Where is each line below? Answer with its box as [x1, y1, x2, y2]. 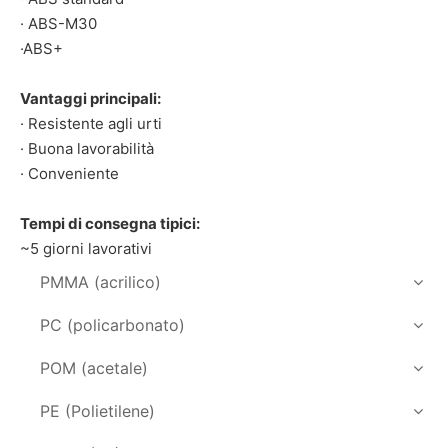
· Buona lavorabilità [20, 138, 158, 158]
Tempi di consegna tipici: [20, 213, 200, 233]
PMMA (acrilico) [40, 271, 161, 292]
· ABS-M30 [20, 13, 101, 33]
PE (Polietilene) [40, 400, 155, 421]
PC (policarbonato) [40, 314, 185, 335]
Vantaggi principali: [20, 88, 161, 108]
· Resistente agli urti [20, 113, 166, 133]
